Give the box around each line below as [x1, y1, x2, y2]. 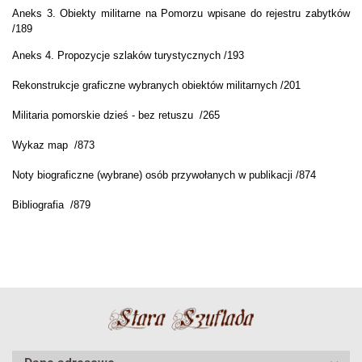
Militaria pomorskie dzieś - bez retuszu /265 [12, 109, 220, 122]
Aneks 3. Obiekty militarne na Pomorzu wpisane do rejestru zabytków [12, 7, 350, 20]
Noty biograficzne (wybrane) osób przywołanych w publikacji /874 [12, 169, 316, 182]
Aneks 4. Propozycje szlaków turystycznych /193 [12, 49, 244, 62]
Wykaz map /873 [12, 139, 95, 152]
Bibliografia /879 [12, 199, 90, 212]
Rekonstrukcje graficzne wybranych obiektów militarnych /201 [12, 79, 301, 92]
